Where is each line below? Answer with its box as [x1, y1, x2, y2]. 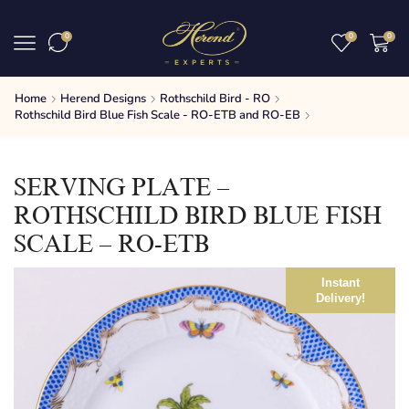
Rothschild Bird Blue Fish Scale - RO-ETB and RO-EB [15, 106, 300, 123]
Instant [321, 275, 360, 289]
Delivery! [316, 290, 365, 305]
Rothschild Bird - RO [160, 89, 270, 107]
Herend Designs [60, 89, 146, 107]
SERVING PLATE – [14, 173, 229, 201]
